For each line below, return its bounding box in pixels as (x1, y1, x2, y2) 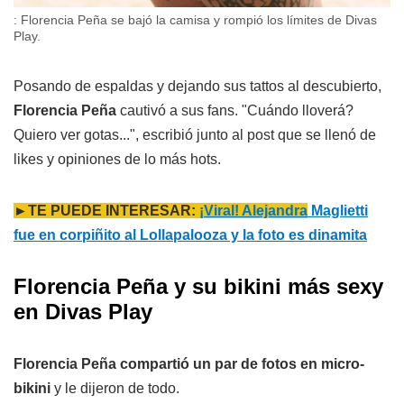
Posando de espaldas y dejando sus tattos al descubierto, (14, 78, 381, 95)
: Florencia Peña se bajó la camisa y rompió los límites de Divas (14, 13, 377, 28)
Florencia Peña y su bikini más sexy (14, 274, 383, 299)
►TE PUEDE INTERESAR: (14, 203, 199, 219)
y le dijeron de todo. (50, 381, 179, 397)
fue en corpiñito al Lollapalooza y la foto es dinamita (14, 227, 367, 243)
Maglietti (308, 203, 368, 219)
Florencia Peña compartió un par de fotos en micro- (14, 356, 364, 372)
